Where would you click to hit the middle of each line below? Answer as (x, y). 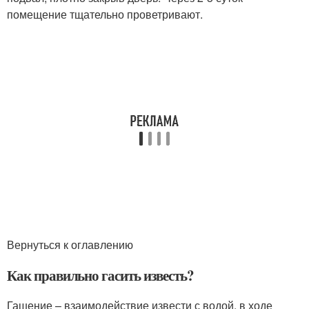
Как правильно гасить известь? (100, 276)
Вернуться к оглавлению (70, 245)
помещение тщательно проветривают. (105, 14)
